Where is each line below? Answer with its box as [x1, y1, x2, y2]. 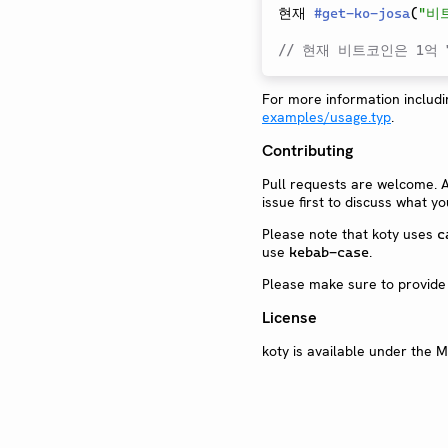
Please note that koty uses [262, 225, 437, 244]
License [262, 307, 317, 329]
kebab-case [289, 244, 369, 261]
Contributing [262, 140, 353, 162]
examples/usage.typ [262, 108, 391, 127]
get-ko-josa [322, 5, 410, 22]
